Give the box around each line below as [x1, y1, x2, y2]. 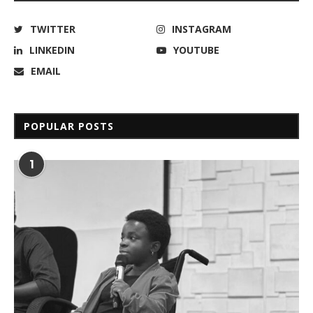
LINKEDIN [29, 43, 75, 57]
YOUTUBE [173, 43, 219, 57]
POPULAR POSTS [24, 119, 114, 133]
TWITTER [30, 22, 75, 36]
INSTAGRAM [172, 22, 231, 36]
